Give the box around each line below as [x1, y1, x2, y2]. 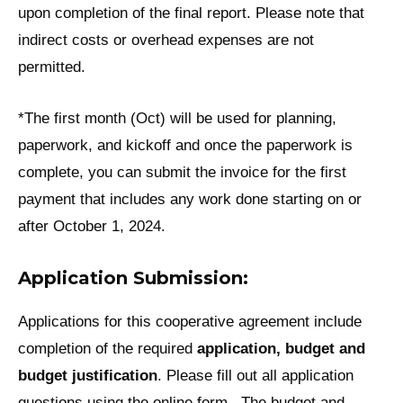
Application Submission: [18, 266, 248, 289]
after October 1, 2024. [18, 218, 166, 236]
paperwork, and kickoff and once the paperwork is [18, 137, 353, 155]
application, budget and [193, 339, 365, 357]
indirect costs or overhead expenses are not [18, 31, 314, 49]
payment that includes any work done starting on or [18, 191, 362, 209]
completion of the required [18, 339, 193, 357]
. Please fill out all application [157, 366, 354, 384]
